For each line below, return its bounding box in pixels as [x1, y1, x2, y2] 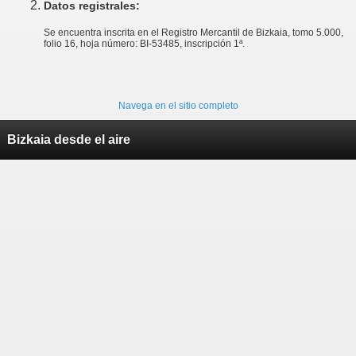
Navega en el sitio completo [118, 99, 238, 111]
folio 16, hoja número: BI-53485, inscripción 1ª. [44, 37, 245, 49]
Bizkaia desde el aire [6, 132, 130, 146]
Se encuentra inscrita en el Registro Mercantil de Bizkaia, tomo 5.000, [44, 26, 343, 38]
